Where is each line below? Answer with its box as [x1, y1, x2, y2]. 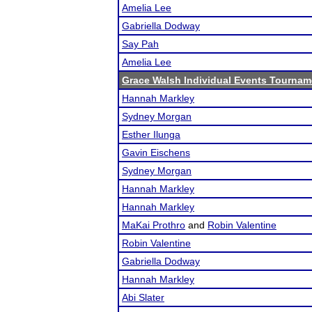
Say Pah [122, 38, 159, 49]
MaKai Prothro [122, 219, 185, 231]
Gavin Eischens [122, 147, 190, 158]
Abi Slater [122, 292, 164, 303]
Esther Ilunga [122, 129, 180, 140]
